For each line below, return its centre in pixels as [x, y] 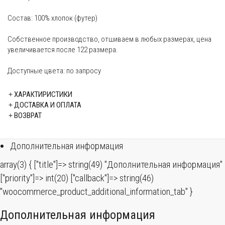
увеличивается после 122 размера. [63, 49]
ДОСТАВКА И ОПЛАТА [48, 105]
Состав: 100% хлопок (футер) [52, 18]
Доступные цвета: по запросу [54, 71]
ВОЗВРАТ [28, 115]
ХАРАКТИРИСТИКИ [43, 94]
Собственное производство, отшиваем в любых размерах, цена [109, 39]
